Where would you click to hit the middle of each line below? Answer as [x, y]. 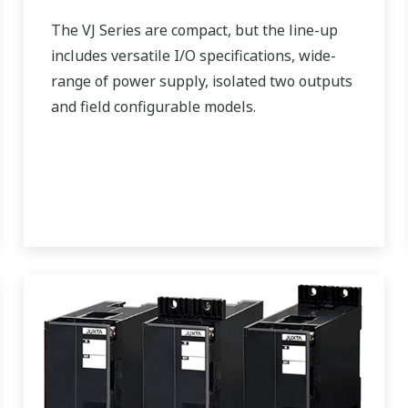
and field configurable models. [153, 106]
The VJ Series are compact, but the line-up [194, 30]
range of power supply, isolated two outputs [201, 81]
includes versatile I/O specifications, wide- [193, 55]
